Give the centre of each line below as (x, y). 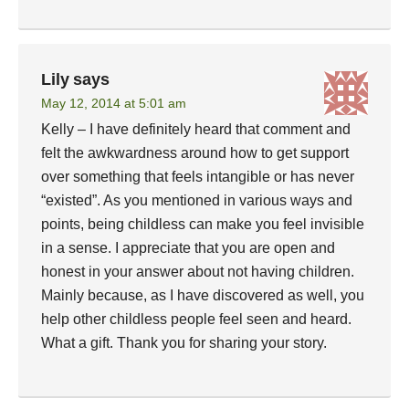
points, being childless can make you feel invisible (203, 224)
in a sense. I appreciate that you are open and (188, 248)
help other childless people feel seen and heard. (196, 319)
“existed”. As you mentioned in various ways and (197, 200)
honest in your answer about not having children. (198, 272)
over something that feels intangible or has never (198, 177)
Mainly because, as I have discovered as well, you (203, 295)
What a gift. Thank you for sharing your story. (184, 343)
